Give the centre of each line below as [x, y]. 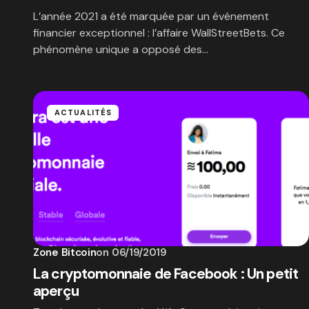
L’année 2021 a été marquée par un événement [151, 16]
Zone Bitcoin [65, 252]
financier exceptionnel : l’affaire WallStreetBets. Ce [159, 33]
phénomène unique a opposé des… [121, 49]
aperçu [56, 291]
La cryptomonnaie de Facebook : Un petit [166, 274]
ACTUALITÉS [83, 112]
